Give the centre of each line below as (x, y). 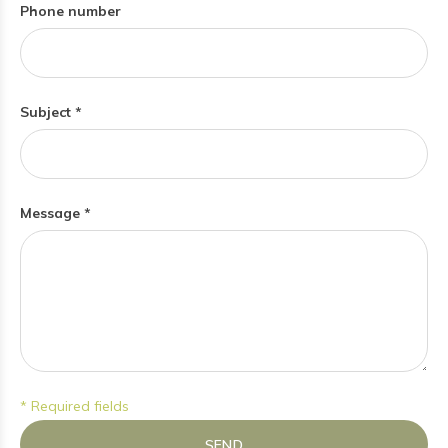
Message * (55, 213)
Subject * (51, 112)
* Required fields (74, 406)
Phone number (70, 11)
